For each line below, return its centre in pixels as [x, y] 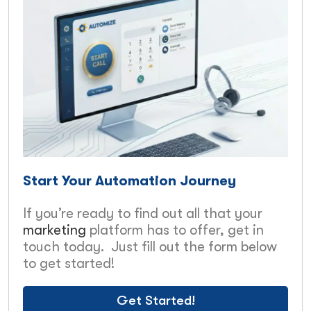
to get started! [69, 263]
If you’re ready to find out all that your [143, 213]
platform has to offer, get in [177, 230]
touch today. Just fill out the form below [150, 246]
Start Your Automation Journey [129, 180]
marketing [56, 230]
